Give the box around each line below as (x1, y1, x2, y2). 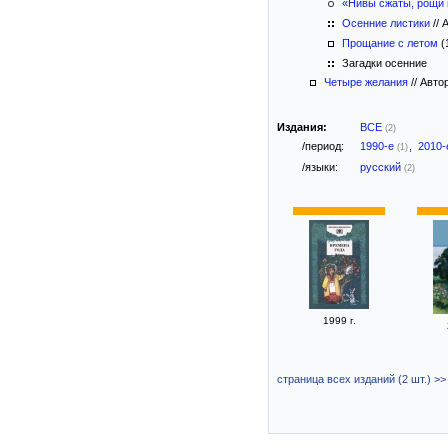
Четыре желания (324, 76, 408, 88)
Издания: (277, 121, 327, 133)
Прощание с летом (342, 37, 438, 49)
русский (360, 161, 404, 173)
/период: (302, 140, 344, 152)
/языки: (302, 161, 338, 173)
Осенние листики (342, 17, 430, 29)
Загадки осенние (339, 57, 427, 69)
